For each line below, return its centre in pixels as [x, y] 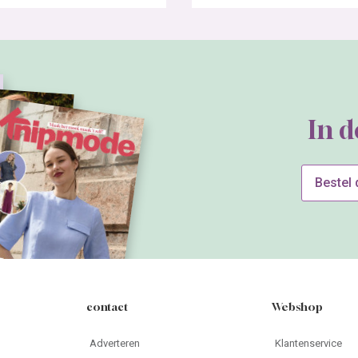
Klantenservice [308, 344]
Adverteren [115, 344]
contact [107, 307]
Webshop [297, 307]
